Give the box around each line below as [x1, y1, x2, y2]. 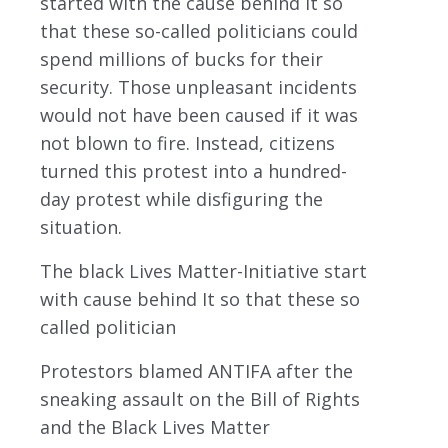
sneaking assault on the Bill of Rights [40, 387, 361, 411]
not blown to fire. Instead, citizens [40, 131, 336, 155]
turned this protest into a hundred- [40, 159, 348, 183]
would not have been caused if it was [40, 103, 359, 127]
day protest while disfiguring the [40, 187, 324, 211]
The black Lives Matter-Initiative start [40, 259, 368, 283]
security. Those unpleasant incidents [40, 75, 358, 99]
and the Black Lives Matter [40, 415, 271, 439]
